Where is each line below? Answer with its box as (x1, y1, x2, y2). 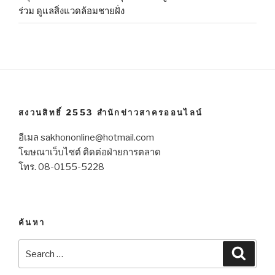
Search (18, 241, 52, 253)
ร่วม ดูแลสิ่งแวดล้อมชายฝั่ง (18, 5, 125, 17)
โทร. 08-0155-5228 (18, 161, 104, 172)
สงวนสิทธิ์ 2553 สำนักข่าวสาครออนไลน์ (18, 107, 203, 118)
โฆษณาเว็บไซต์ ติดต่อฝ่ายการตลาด (18, 146, 161, 158)
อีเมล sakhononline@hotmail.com (18, 131, 154, 143)
